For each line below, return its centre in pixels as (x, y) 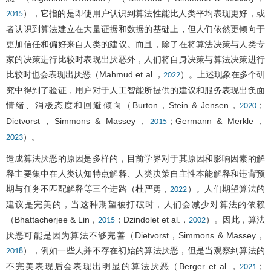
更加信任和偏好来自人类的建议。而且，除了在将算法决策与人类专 (135, 44)
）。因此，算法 (235, 219)
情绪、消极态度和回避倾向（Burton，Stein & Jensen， (123, 105)
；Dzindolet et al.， (152, 219)
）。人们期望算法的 (226, 188)
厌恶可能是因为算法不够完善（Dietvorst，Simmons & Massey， (135, 235)
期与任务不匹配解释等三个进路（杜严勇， (88, 188)
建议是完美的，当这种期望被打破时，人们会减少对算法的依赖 (135, 204)
